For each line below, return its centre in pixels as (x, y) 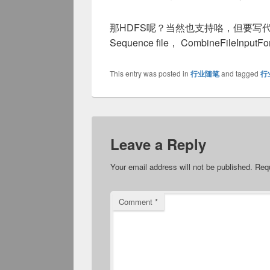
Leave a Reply (158, 144)
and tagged (240, 73)
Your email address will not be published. (181, 167)
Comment (137, 202)
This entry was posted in (150, 73)
